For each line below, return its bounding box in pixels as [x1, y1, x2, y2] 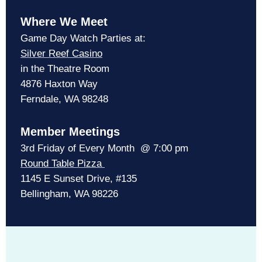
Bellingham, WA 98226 [20, 188, 118, 200]
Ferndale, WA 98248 [20, 94, 108, 105]
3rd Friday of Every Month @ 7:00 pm [20, 143, 223, 154]
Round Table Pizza [20, 158, 105, 170]
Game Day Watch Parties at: [20, 33, 154, 44]
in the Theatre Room [20, 63, 109, 75]
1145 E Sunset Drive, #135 [20, 173, 137, 185]
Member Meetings [20, 125, 120, 139]
